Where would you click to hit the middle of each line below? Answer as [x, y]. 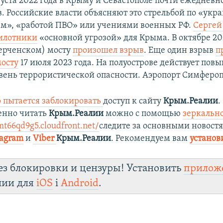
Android [80, 184]
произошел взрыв [109, 51]
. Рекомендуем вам [151, 139]
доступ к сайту [133, 102]
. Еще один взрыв [180, 51]
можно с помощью [143, 114]
